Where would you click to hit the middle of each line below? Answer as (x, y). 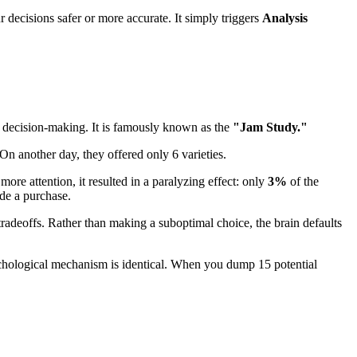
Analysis (285, 18)
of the (303, 181)
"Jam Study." (270, 127)
